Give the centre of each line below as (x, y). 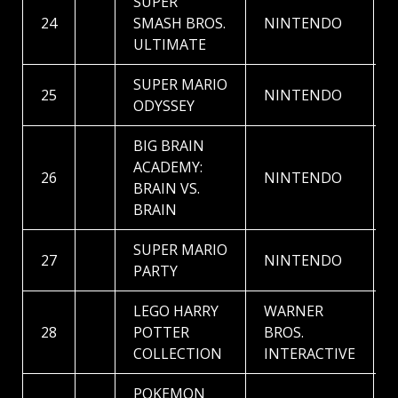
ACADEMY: (168, 167)
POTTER (161, 333)
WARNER (294, 311)
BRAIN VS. (167, 189)
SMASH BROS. (179, 24)
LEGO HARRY (176, 311)
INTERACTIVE (310, 354)
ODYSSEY (164, 106)
